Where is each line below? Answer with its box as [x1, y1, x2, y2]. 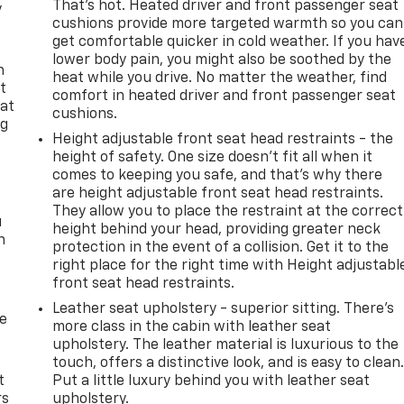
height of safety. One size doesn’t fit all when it [52, 150, 373, 165]
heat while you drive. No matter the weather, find [52, 70, 388, 86]
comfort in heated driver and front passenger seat [52, 88, 397, 104]
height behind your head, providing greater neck [52, 222, 381, 237]
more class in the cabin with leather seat [52, 319, 332, 335]
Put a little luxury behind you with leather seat [52, 373, 371, 389]
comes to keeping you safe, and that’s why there [52, 168, 383, 183]
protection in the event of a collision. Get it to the [52, 240, 390, 255]
